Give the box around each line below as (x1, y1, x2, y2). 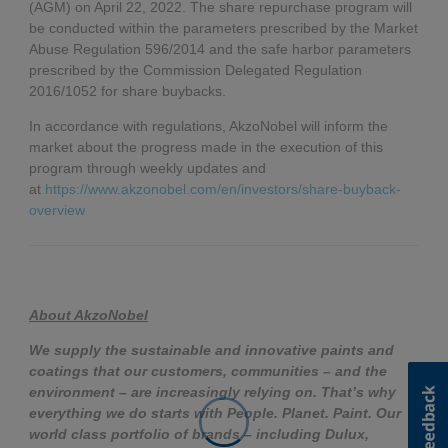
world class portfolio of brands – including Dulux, (29, 426, 369, 443)
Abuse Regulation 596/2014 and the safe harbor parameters (29, 41, 411, 58)
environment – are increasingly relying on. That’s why (29, 384, 396, 401)
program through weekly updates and (29, 160, 266, 177)
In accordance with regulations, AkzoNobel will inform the (29, 118, 388, 135)
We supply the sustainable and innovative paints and (29, 342, 394, 359)
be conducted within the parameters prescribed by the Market (29, 20, 418, 37)
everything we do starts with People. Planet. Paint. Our (29, 405, 401, 422)
